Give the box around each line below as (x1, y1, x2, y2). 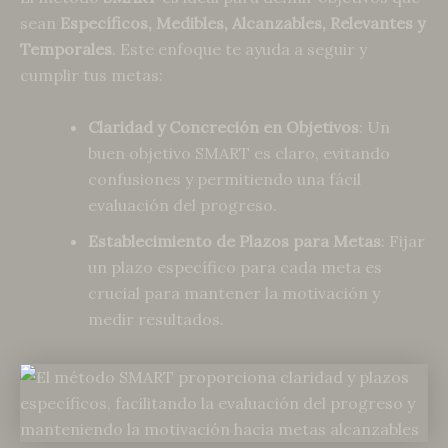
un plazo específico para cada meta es (88, 256, 382, 277)
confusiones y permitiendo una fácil (88, 168, 361, 189)
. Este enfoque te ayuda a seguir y (112, 39, 367, 60)
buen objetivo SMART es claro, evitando (88, 142, 390, 163)
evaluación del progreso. (88, 194, 277, 215)
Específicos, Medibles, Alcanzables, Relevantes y (60, 13, 425, 34)
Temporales (20, 39, 112, 60)
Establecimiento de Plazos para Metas (88, 230, 381, 251)
